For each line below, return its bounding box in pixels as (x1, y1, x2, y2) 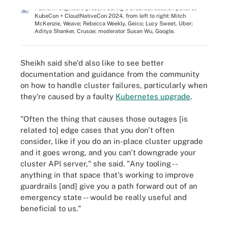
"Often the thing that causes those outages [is (20, 115, 188, 123)
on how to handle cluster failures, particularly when (20, 80, 208, 90)
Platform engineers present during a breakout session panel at (35, 5, 196, 11)
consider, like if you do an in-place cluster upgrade (20, 137, 203, 146)
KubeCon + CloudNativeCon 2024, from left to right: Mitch (35, 13, 186, 19)
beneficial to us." (20, 204, 81, 213)
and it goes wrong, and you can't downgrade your (20, 148, 196, 157)
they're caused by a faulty (20, 92, 116, 101)
